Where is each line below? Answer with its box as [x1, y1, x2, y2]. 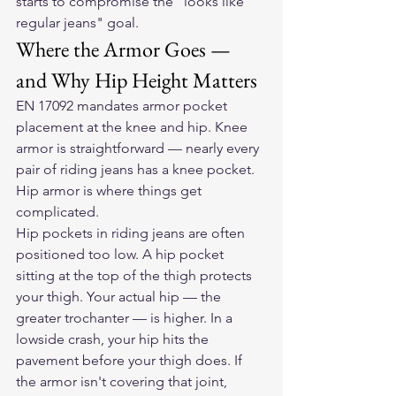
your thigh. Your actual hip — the [16, 288, 225, 305]
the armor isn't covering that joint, [16, 373, 231, 390]
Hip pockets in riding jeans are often [16, 225, 248, 241]
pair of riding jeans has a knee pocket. [16, 161, 258, 178]
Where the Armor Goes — [16, 35, 235, 63]
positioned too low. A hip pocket [16, 246, 227, 263]
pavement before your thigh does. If [16, 352, 246, 369]
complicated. [16, 203, 99, 220]
